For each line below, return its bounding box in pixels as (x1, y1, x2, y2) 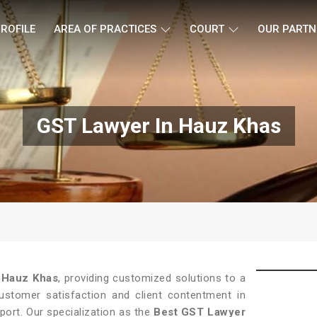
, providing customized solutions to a (58, 272, 246, 284)
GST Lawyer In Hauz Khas (36, 113, 281, 138)
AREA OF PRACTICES (54, 23, 156, 35)
